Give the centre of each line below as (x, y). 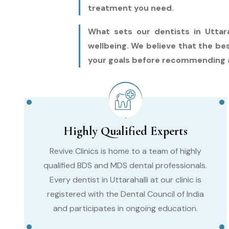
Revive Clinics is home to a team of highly (125, 151)
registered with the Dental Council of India (125, 194)
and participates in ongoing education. (125, 208)
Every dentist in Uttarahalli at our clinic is (125, 179)
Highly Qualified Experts (125, 131)
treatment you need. (131, 8)
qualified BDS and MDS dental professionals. (125, 165)
